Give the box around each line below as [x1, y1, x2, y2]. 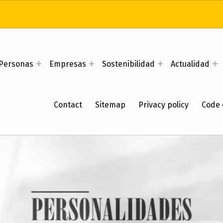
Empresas [49, 59, 86, 69]
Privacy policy [138, 100, 189, 110]
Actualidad [170, 59, 210, 69]
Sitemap [95, 100, 126, 110]
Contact [54, 100, 83, 110]
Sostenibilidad [102, 59, 155, 69]
